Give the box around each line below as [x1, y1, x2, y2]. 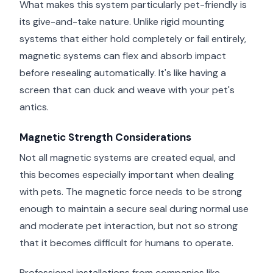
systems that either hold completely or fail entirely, [19, 32, 246, 46]
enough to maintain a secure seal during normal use [19, 202, 249, 216]
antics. [19, 101, 49, 114]
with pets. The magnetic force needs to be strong [19, 185, 242, 199]
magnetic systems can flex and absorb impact [19, 49, 226, 63]
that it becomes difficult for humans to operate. [19, 236, 233, 250]
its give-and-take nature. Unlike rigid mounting [19, 15, 224, 29]
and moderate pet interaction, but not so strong [19, 219, 238, 233]
